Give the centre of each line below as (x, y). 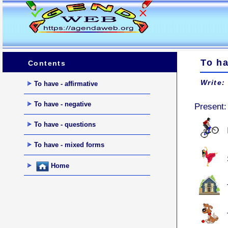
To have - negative (62, 104)
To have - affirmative (66, 83)
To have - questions (65, 124)
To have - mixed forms (69, 145)
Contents (47, 63)
